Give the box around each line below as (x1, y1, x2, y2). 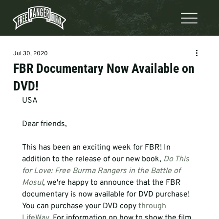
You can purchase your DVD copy (22, 201, 138, 211)
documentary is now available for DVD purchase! (22, 190, 192, 199)
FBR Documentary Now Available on (13, 61, 195, 76)
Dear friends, (22, 119, 67, 129)
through (138, 201, 168, 211)
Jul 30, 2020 (13, 50, 48, 58)
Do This (163, 154, 191, 164)
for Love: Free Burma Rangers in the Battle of (22, 166, 182, 176)
